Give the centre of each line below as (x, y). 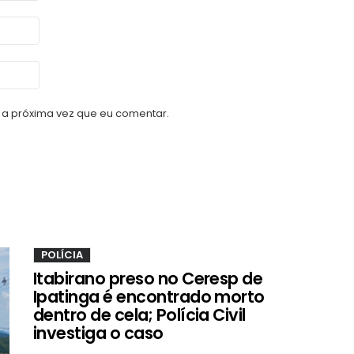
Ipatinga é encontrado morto (149, 296)
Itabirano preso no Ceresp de (148, 278)
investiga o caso (98, 333)
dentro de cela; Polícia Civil (139, 314)
